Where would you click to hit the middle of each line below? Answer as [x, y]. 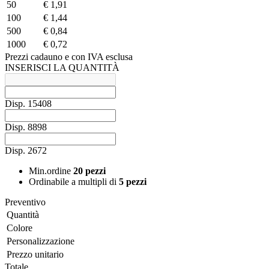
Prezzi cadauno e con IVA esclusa [69, 56]
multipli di [98, 181]
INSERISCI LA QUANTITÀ [62, 67]
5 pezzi [133, 181]
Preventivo [25, 202]
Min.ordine [51, 171]
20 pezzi [89, 171]
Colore [20, 228]
